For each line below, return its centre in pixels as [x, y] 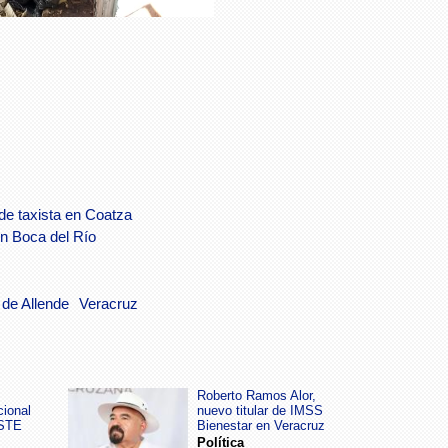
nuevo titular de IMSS [260, 411]
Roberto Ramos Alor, [256, 396]
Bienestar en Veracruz [261, 426]
